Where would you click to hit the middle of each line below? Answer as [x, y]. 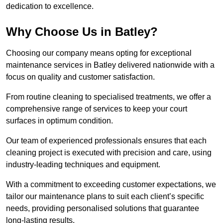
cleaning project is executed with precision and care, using [109, 153]
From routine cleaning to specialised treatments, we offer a [109, 97]
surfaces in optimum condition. [59, 121]
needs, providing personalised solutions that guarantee [103, 209]
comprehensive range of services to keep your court [97, 109]
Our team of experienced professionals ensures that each [106, 141]
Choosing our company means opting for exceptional [99, 53]
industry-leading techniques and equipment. [83, 165]
